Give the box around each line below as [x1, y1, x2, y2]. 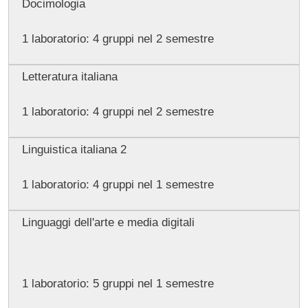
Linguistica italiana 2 [21, 143, 126, 157]
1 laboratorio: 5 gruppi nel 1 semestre [21, 276, 214, 290]
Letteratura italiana [21, 70, 118, 84]
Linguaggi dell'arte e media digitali [21, 216, 195, 230]
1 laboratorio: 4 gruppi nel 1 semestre [21, 177, 214, 191]
